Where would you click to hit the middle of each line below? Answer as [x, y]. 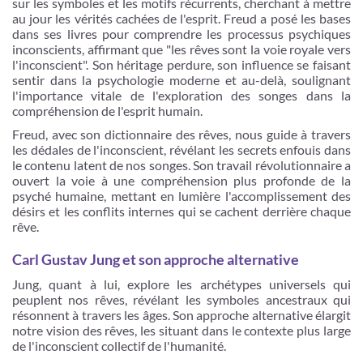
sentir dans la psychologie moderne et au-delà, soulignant [181, 80]
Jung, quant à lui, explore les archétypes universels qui [181, 284]
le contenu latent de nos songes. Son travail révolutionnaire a [181, 165]
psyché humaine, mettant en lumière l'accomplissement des [181, 196]
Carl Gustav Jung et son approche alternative [156, 259]
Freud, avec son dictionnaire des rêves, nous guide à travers [181, 134]
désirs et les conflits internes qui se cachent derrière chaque [181, 211]
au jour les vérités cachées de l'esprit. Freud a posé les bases [181, 18]
